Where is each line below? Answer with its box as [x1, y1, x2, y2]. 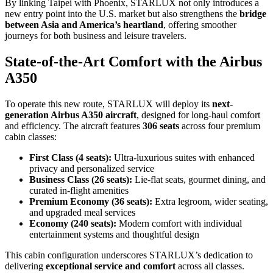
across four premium [179, 121, 260, 132]
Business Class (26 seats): [29, 174, 132, 185]
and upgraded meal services [29, 207, 135, 218]
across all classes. [175, 261, 244, 272]
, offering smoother [163, 19, 236, 30]
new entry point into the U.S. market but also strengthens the [5, 9, 239, 19]
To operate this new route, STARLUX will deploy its [5, 99, 212, 110]
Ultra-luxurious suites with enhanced [112, 152, 255, 163]
